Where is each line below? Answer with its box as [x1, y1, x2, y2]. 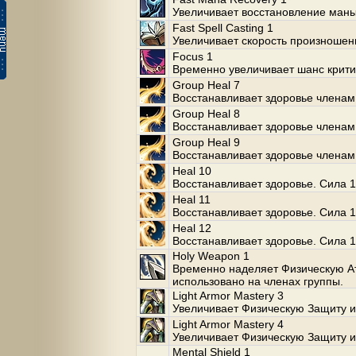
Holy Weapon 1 [172, 250, 250, 262]
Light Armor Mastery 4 [172, 318, 284, 331]
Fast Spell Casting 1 [172, 21, 273, 34]
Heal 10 [172, 164, 211, 177]
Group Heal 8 [172, 107, 240, 120]
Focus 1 [172, 50, 213, 63]
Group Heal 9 [172, 136, 240, 149]
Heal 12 [172, 222, 211, 234]
